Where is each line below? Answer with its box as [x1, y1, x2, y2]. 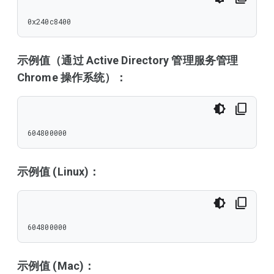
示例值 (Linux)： [17, 165, 100, 178]
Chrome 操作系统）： [17, 71, 127, 84]
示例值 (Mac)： [17, 259, 95, 272]
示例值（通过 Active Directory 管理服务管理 [17, 54, 239, 67]
